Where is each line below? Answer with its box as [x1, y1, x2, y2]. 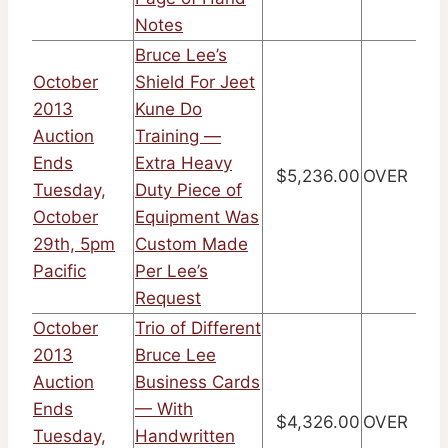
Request [135, 288, 201, 309]
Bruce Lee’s [135, 45, 227, 66]
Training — [135, 126, 221, 147]
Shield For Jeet [135, 72, 255, 93]
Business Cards [135, 372, 260, 393]
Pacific [33, 261, 86, 282]
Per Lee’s [135, 261, 208, 282]
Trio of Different [135, 318, 261, 339]
